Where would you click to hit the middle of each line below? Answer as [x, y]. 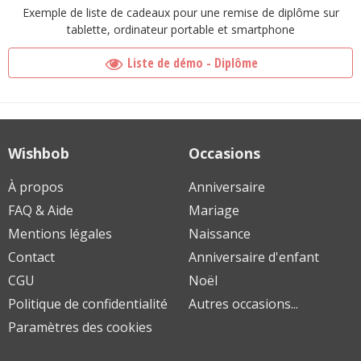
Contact [31, 257]
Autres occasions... [243, 304]
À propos [36, 187]
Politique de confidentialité [88, 304]
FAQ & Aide [41, 211]
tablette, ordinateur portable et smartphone [180, 30]
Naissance [220, 234]
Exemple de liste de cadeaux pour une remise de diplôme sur [180, 13]
